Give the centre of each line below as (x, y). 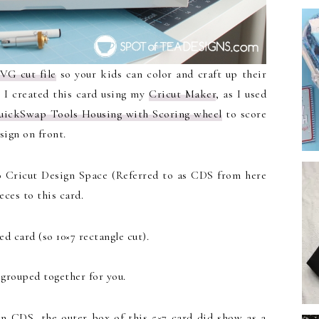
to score (244, 114)
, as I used (241, 94)
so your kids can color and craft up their (161, 74)
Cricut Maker (183, 94)
